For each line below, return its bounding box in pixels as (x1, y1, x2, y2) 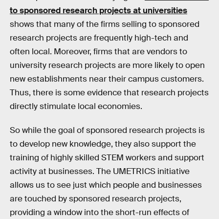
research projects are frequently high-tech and (10, 32, 188, 43)
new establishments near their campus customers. (10, 73, 204, 84)
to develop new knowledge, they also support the (10, 139, 196, 150)
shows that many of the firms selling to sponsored (10, 19, 199, 29)
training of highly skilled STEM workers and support (10, 153, 204, 163)
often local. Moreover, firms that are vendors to (10, 46, 187, 57)
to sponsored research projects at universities (10, 5, 187, 16)
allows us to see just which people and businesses (10, 180, 202, 191)
